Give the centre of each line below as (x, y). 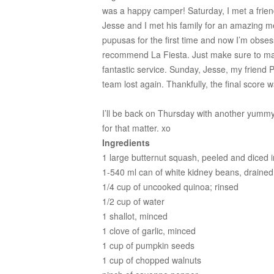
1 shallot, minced (135, 216)
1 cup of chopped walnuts (152, 260)
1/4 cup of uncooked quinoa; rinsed (170, 187)
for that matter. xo (136, 128)
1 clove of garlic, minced (149, 231)
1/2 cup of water (133, 201)
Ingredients (126, 143)
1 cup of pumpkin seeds (148, 245)
